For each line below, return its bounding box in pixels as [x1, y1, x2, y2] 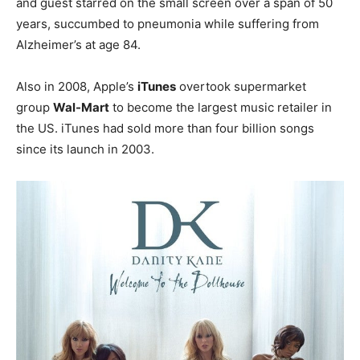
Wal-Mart [53, 99, 109, 115]
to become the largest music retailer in [109, 99, 332, 115]
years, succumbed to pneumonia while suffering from [16, 15, 319, 31]
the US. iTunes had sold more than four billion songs [16, 120, 314, 136]
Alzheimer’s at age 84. [16, 36, 141, 52]
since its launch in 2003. [16, 141, 154, 157]
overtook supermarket [176, 78, 306, 94]
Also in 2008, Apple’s [16, 78, 137, 94]
